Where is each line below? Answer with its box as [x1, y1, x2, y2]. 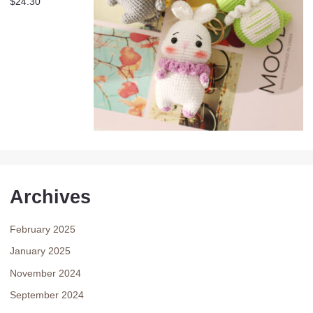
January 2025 [10, 245, 71, 257]
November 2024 [10, 267, 81, 279]
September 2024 [10, 289, 84, 301]
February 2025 [10, 223, 75, 235]
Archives [10, 185, 91, 208]
